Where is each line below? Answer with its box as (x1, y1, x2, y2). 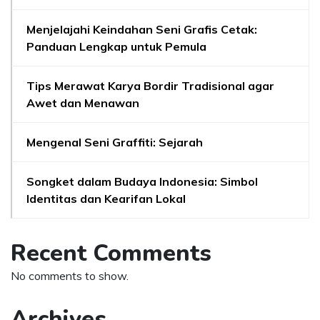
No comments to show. (11, 269, 129, 283)
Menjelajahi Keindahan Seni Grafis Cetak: (26, 22, 257, 36)
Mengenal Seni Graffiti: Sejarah (26, 135, 203, 149)
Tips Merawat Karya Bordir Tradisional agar (26, 79, 274, 93)
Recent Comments (11, 238, 211, 269)
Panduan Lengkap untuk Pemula (26, 39, 206, 54)
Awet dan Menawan (26, 96, 139, 110)
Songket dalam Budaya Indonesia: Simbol (26, 174, 258, 189)
